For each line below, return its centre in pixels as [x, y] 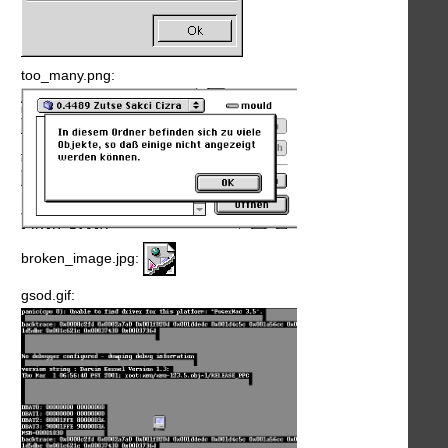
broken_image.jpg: [82, 257]
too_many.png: [68, 75]
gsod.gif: [48, 294]
